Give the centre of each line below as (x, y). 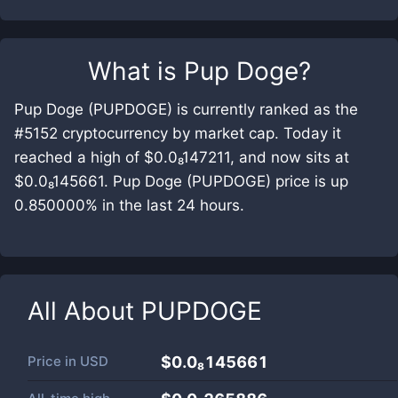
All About (84, 311)
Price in (54, 361)
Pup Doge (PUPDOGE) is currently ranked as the (186, 109)
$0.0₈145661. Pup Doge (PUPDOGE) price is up (181, 181)
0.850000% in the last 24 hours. (129, 205)
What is (135, 71)
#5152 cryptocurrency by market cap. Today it (178, 133)
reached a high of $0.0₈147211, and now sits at (182, 157)
